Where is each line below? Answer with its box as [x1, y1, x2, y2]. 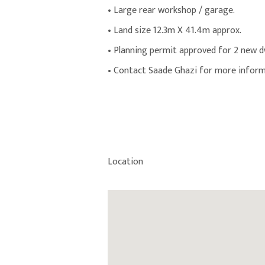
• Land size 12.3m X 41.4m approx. [108, 22, 241, 39]
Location [108, 154, 143, 170]
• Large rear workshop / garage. [108, 2, 235, 19]
